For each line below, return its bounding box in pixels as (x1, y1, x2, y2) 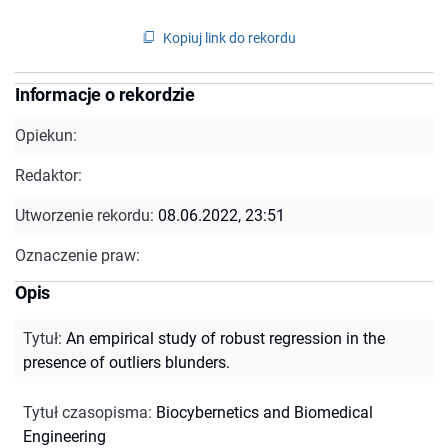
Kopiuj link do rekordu (163, 29, 296, 46)
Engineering (23, 426, 106, 446)
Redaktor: (15, 165, 82, 185)
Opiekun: (15, 125, 77, 145)
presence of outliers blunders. (23, 352, 230, 372)
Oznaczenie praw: (15, 245, 140, 265)
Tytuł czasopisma (23, 402, 148, 422)
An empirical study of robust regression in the (66, 328, 385, 348)
